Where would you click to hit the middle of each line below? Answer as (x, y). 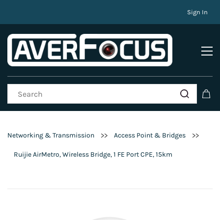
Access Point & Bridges (150, 136)
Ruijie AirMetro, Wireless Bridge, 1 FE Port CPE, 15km (93, 155)
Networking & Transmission (51, 136)
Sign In (197, 12)
